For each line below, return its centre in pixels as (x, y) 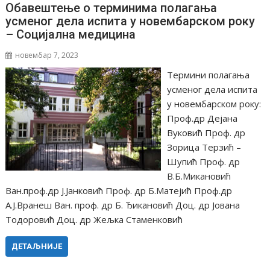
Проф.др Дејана (202, 118)
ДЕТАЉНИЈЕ (37, 246)
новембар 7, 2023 (47, 55)
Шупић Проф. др (203, 161)
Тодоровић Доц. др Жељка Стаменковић (97, 219)
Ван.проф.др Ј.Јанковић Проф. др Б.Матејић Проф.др (119, 190)
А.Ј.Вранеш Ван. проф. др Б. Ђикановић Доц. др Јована (123, 205)
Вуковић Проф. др (206, 132)
